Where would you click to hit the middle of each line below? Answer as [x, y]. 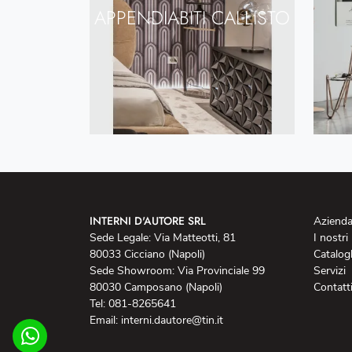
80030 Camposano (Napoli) [156, 287]
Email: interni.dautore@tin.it [156, 320]
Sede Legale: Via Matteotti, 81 [163, 237]
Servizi [330, 270]
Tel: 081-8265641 [133, 303]
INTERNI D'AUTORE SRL [148, 220]
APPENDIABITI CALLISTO [192, 17]
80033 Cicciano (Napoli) [147, 254]
